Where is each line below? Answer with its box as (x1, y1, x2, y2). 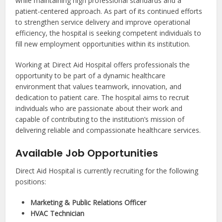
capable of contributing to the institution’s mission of (15, 114, 185, 124)
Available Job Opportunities (15, 146, 159, 161)
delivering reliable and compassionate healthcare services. (15, 125, 201, 135)
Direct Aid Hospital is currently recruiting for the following (15, 166, 199, 176)
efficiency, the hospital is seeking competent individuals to (15, 28, 202, 38)
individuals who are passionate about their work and (15, 104, 183, 113)
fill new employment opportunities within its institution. (15, 39, 191, 49)
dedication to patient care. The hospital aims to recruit (15, 93, 190, 103)
